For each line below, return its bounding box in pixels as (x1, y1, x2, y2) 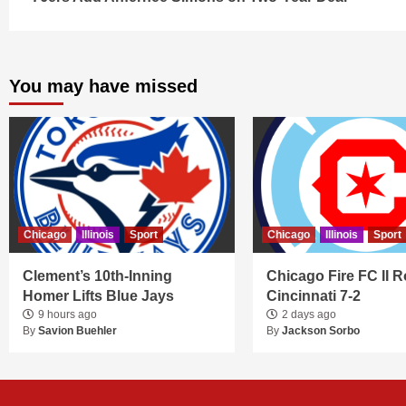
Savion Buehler (38, 324, 117, 337)
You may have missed (9, 75, 198, 96)
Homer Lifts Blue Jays (23, 287, 174, 304)
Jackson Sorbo (281, 324, 360, 337)
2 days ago (281, 307, 336, 321)
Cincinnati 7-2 (266, 287, 361, 304)
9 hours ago (38, 307, 97, 321)
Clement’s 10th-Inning (23, 267, 172, 284)
